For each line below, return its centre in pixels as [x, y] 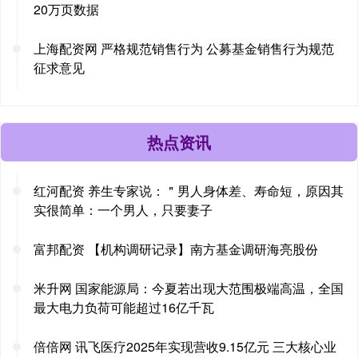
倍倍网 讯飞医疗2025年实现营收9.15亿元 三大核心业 [185, 346]
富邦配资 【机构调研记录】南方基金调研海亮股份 [176, 249]
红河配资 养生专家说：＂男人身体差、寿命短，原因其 [189, 190]
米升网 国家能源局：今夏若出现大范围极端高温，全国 [189, 288]
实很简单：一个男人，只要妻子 [123, 209]
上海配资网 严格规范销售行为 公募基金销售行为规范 [184, 48]
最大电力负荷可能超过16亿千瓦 [124, 307]
